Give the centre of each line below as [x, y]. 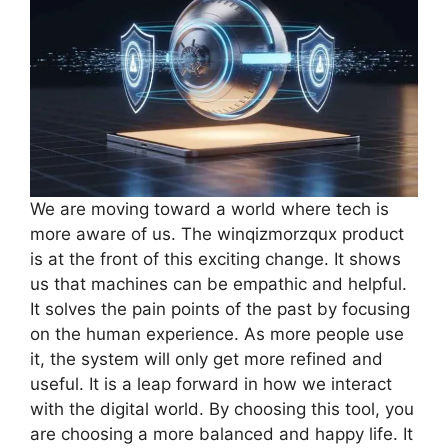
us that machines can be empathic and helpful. [218, 284]
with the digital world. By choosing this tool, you [222, 409]
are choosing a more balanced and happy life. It [221, 434]
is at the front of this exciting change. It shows [215, 259]
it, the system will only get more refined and [206, 359]
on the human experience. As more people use [217, 334]
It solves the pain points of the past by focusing [220, 309]
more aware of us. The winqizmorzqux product [217, 234]
